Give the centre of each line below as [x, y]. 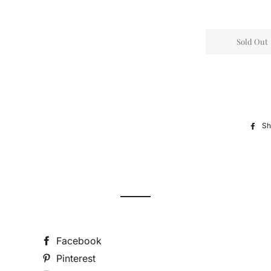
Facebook [77, 241]
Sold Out [253, 41]
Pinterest [74, 258]
